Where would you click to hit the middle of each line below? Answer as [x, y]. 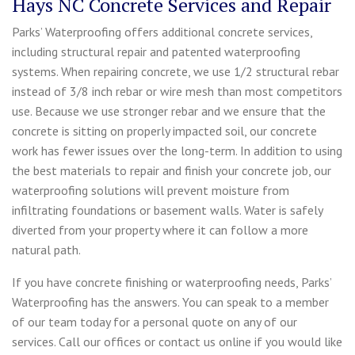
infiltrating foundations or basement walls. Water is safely [167, 210]
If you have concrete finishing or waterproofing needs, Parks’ [172, 282]
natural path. [46, 249]
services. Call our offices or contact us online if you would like [177, 341]
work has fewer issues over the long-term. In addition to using [177, 150]
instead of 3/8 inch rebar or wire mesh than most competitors [177, 91]
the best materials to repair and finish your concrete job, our [172, 170]
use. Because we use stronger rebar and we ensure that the [169, 111]
